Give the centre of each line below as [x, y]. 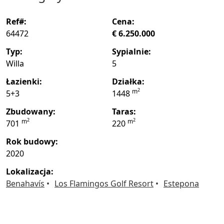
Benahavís [28, 184]
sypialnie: [134, 52]
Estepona [181, 184]
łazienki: [26, 82]
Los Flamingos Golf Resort [104, 184]
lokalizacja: [32, 172]
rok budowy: [35, 142]
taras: [126, 112]
